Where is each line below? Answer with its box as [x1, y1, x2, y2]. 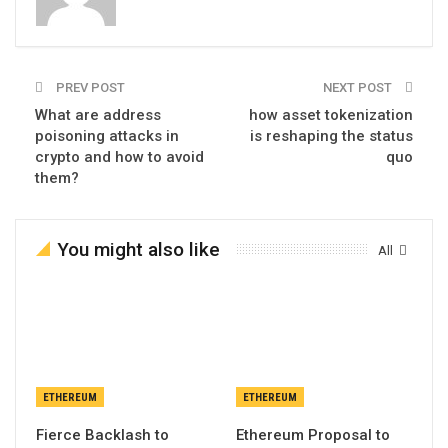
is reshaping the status [250, 126, 413, 145]
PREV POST [53, 79, 125, 95]
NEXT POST [323, 79, 395, 95]
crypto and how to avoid [35, 147, 204, 166]
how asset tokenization [249, 105, 413, 124]
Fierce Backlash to [36, 425, 169, 444]
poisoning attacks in [35, 126, 179, 145]
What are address [35, 105, 161, 124]
